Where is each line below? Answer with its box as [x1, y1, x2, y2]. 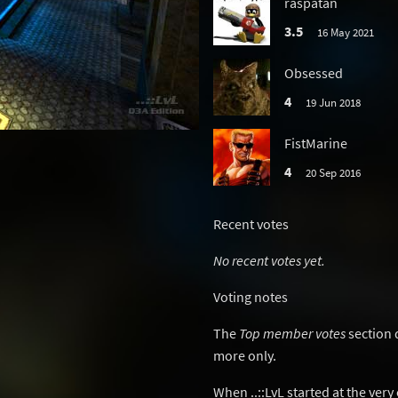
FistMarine [284, 134, 347, 152]
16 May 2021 [316, 25, 374, 39]
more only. [213, 346, 276, 364]
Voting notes [213, 288, 288, 306]
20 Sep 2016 [305, 165, 361, 179]
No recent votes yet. [213, 251, 325, 269]
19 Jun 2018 [305, 95, 361, 109]
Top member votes [239, 324, 346, 342]
